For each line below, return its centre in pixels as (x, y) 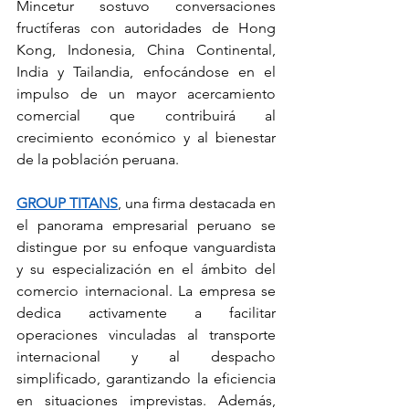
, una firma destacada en (197, 203)
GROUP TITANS (67, 203)
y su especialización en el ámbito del (146, 268)
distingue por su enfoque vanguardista (146, 246)
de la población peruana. (98, 159)
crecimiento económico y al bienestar (146, 137)
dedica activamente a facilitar (146, 312)
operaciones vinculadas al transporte (146, 334)
